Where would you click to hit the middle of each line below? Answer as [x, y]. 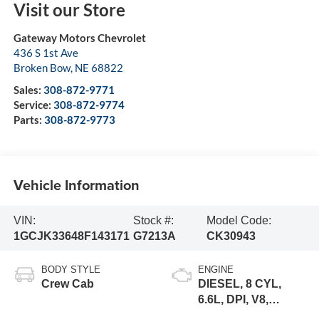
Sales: [28, 90]
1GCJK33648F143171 [71, 236]
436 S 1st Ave [46, 53]
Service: [33, 105]
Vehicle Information [76, 184]
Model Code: [239, 220]
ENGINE [216, 270]
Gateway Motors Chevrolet [79, 38]
